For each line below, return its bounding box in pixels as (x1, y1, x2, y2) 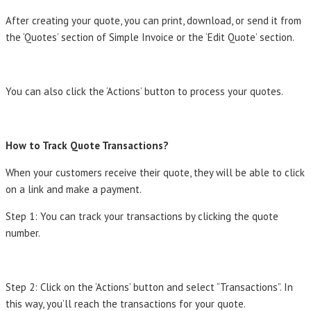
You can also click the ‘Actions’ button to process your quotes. (6, 84, 283, 98)
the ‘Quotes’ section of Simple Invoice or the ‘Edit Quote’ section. (6, 30, 294, 44)
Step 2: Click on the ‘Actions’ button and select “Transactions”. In (6, 280, 293, 294)
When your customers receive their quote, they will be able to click (6, 165, 305, 179)
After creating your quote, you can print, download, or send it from (6, 13, 301, 27)
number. (6, 226, 40, 239)
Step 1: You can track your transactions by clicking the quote (6, 209, 278, 223)
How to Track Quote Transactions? (6, 138, 169, 152)
